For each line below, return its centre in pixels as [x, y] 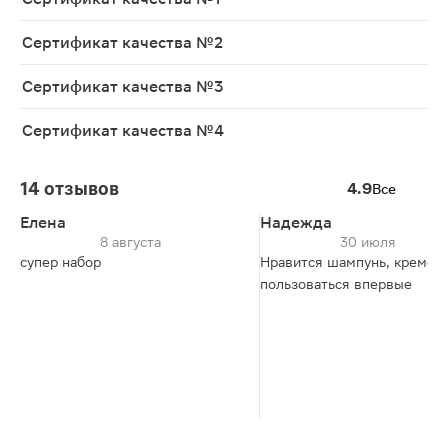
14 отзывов [69, 188]
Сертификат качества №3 [122, 86]
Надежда [296, 222]
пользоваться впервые [336, 284]
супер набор [60, 262]
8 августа [130, 242]
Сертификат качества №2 [122, 42]
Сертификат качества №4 [123, 130]
